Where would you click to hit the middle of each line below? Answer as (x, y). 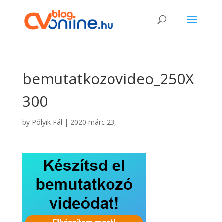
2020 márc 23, (93, 122)
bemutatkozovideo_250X (108, 79)
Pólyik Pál (47, 122)
